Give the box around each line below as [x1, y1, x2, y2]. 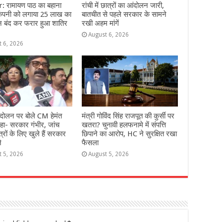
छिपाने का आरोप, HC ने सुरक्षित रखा [81, 129, 177, 139]
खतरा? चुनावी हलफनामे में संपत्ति [81, 120, 166, 130]
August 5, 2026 [88, 151, 129, 158]
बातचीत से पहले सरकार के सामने [81, 9, 166, 19]
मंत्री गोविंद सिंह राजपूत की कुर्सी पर [81, 111, 174, 121]
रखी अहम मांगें [81, 18, 119, 28]
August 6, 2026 [88, 31, 129, 38]
